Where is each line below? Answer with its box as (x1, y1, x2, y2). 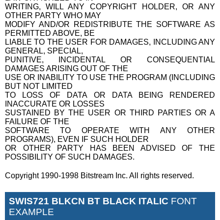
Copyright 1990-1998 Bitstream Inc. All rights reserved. (5, 171, 194, 180)
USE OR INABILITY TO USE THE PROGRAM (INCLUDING (5, 73, 215, 82)
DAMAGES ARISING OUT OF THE (5, 64, 128, 73)
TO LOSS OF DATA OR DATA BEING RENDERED (5, 90, 215, 99)
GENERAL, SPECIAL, (5, 46, 83, 55)
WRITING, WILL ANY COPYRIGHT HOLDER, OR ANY (5, 2, 215, 11)
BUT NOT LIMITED (5, 82, 73, 90)
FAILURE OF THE (5, 117, 69, 126)
